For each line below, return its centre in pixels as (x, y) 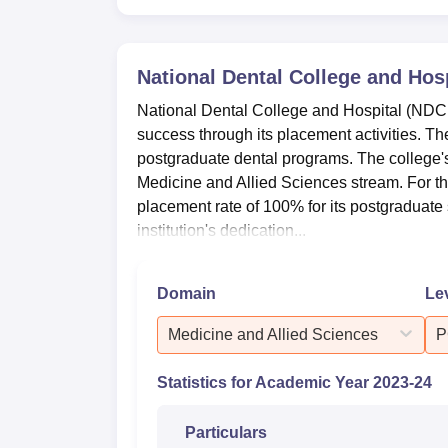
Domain (186, 293)
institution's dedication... (221, 230)
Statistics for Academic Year (265, 382)
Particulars (226, 432)
